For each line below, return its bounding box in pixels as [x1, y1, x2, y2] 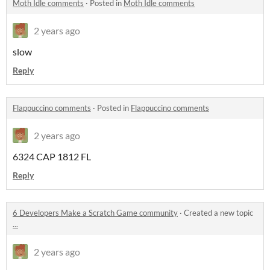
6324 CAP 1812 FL [13, 150, 91, 162]
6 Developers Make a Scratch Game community [13, 207, 178, 218]
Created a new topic [184, 207, 253, 218]
